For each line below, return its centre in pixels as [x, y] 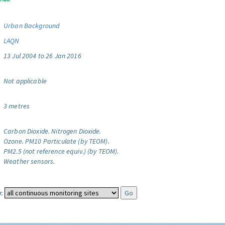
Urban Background [32, 26]
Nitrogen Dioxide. [76, 131]
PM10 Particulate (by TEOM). [67, 141]
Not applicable [25, 81]
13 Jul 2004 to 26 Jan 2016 [42, 56]
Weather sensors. [29, 161]
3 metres [17, 106]
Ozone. [14, 141]
